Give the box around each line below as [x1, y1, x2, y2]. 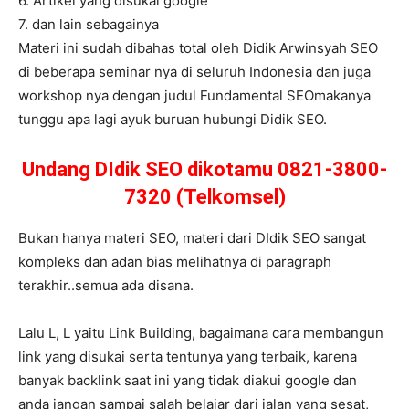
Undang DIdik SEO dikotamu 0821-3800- [22, 158, 387, 182]
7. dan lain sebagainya [18, 16, 159, 34]
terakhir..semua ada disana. [18, 277, 194, 295]
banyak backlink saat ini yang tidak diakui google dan [18, 372, 357, 390]
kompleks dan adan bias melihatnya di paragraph [18, 253, 331, 271]
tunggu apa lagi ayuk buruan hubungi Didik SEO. [18, 110, 327, 129]
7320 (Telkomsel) [123, 185, 286, 209]
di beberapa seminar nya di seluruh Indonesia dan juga [18, 63, 371, 81]
